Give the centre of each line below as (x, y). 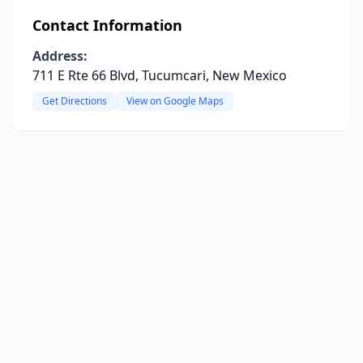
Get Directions (75, 101)
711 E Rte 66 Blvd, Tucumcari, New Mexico (160, 75)
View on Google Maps (175, 101)
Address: (60, 56)
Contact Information (107, 25)
